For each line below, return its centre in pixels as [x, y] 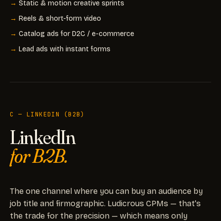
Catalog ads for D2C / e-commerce [76, 34]
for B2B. [39, 155]
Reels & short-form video [60, 18]
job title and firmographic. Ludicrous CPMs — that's [105, 203]
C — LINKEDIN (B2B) [47, 114]
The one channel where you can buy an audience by [106, 191]
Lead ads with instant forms [65, 49]
